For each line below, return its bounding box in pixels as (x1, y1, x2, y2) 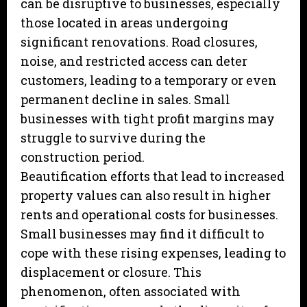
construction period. (21, 149, 145, 166)
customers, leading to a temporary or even (21, 72, 277, 89)
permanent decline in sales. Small (21, 91, 230, 108)
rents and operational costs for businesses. (21, 206, 278, 223)
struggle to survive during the (21, 130, 206, 147)
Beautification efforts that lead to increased (21, 168, 284, 185)
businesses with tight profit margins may (21, 110, 275, 127)
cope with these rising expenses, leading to (21, 245, 286, 262)
